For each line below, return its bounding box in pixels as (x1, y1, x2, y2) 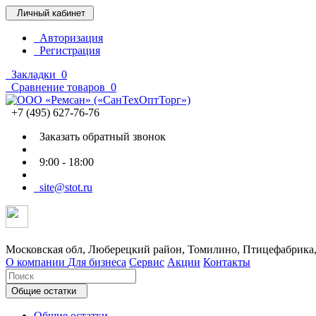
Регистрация (34, 44, 100, 56)
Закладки (6, 68, 59, 80)
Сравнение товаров (6, 81, 108, 93)
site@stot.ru (34, 181, 92, 193)
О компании (6, 256, 68, 268)
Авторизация (34, 32, 103, 44)
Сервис (129, 256, 164, 268)
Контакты (203, 256, 250, 268)
